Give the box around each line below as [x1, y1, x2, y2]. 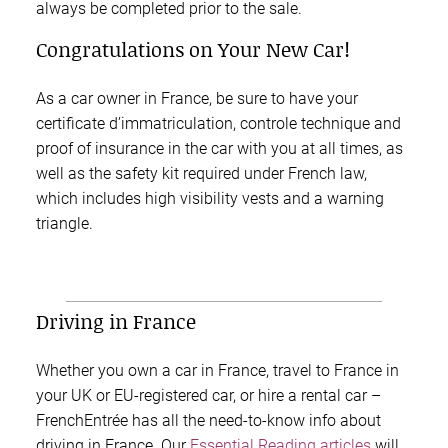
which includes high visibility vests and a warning [36, 188, 384, 208]
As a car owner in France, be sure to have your [36, 88, 358, 108]
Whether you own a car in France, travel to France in [36, 361, 399, 381]
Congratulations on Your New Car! [36, 34, 350, 63]
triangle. [36, 213, 93, 233]
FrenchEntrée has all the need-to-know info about [36, 411, 381, 431]
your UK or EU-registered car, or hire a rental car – [36, 386, 381, 406]
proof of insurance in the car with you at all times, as [36, 138, 403, 158]
